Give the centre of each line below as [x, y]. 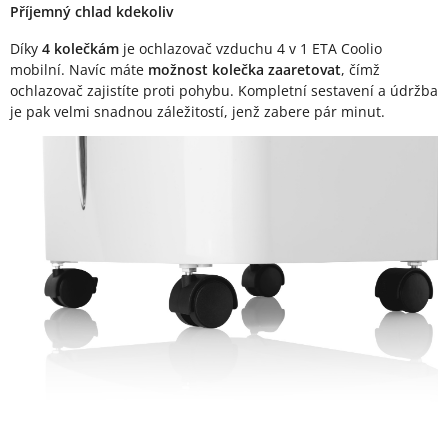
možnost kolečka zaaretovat [244, 70]
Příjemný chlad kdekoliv [91, 12]
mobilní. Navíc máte [79, 70]
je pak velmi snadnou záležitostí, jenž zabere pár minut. [197, 112]
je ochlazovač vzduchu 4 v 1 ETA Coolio [250, 49]
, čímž [360, 70]
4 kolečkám [80, 49]
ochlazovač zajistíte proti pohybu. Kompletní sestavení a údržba [224, 91]
